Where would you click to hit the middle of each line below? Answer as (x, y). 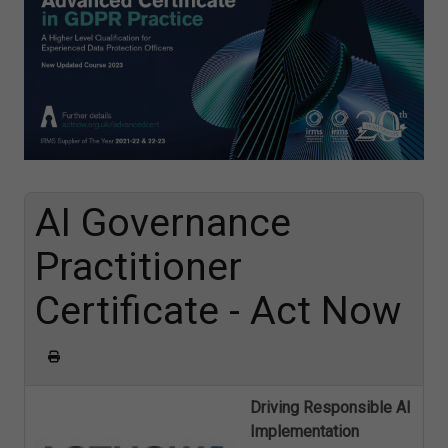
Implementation (304, 432)
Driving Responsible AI (330, 408)
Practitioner (138, 266)
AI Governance (163, 222)
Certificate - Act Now (218, 310)
